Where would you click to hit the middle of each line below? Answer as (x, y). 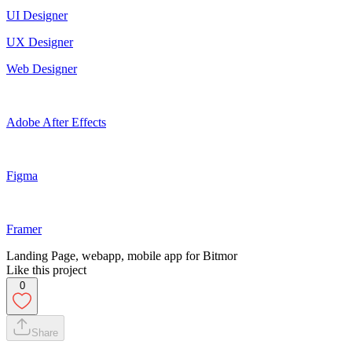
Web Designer (42, 68)
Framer (24, 229)
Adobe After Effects (56, 122)
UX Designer (40, 42)
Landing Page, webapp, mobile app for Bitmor (122, 255)
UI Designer (37, 15)
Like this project (46, 269)
